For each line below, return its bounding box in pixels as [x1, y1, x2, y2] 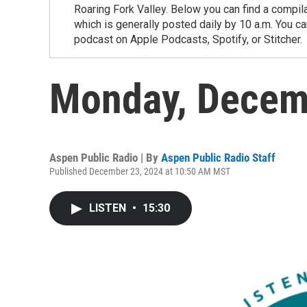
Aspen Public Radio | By [49, 151, 161, 164]
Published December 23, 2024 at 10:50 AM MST [49, 166, 230, 177]
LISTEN [89, 201, 129, 214]
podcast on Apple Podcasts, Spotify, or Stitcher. [74, 33, 302, 46]
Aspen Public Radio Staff [161, 151, 275, 164]
